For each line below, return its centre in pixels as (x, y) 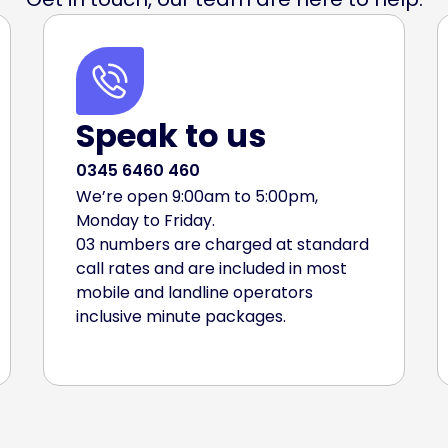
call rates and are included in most (211, 268)
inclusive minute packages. (180, 316)
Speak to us (170, 135)
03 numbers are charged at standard (222, 244)
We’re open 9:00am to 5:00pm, (196, 196)
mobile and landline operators (194, 292)
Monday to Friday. (145, 220)
